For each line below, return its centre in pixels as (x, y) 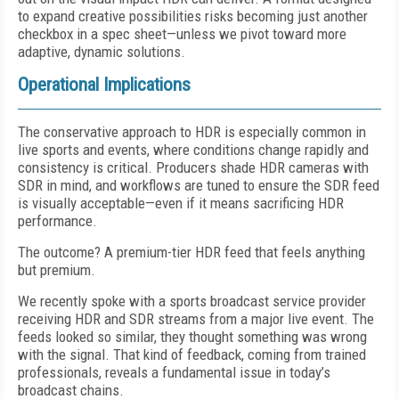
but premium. (57, 270)
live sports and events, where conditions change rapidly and (193, 150)
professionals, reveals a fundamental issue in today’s (174, 372)
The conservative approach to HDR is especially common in (192, 132)
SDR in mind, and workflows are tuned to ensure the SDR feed (199, 185)
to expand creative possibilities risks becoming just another (193, 16)
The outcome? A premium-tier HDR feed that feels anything (191, 252)
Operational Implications (104, 85)
